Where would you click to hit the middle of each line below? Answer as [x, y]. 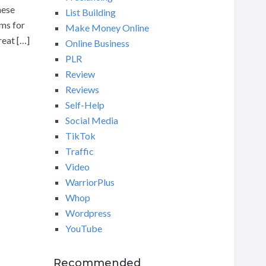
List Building [90, 12]
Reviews [82, 89]
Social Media [91, 120]
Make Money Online [107, 28]
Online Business [97, 43]
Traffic [79, 151]
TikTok [80, 136]
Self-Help [85, 105]
